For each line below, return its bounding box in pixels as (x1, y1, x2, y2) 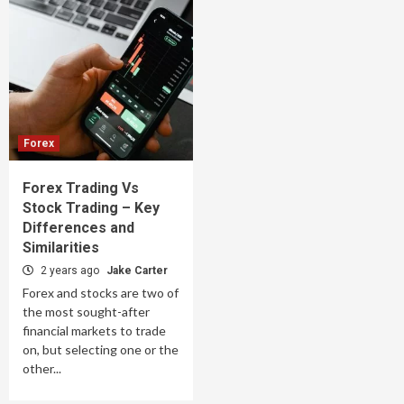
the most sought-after (23, 304, 150, 320)
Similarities (23, 239, 99, 257)
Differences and (23, 219, 134, 237)
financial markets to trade (23, 323, 166, 339)
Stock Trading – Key (23, 199, 160, 217)
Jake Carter (106, 264, 168, 278)
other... (23, 361, 61, 377)
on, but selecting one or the (23, 342, 179, 358)
